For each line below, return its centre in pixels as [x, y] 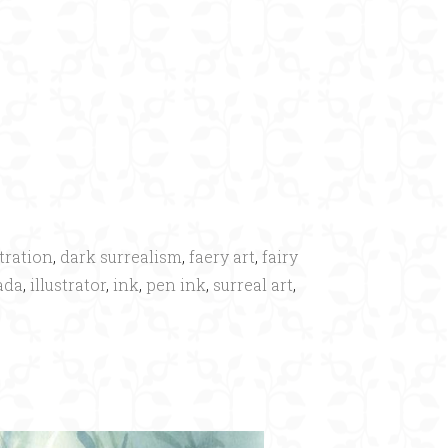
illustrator [68, 284]
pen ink [176, 284]
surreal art [253, 284]
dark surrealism [121, 256]
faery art [222, 256]
